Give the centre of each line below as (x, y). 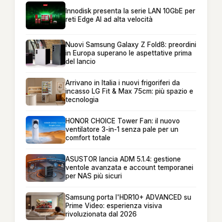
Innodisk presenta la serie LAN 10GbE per (130, 11)
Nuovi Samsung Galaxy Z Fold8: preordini (131, 45)
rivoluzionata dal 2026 (101, 214)
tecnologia (82, 100)
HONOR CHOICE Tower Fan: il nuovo (123, 121)
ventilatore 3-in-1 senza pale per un (122, 130)
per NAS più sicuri (94, 176)
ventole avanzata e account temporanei (129, 168)
